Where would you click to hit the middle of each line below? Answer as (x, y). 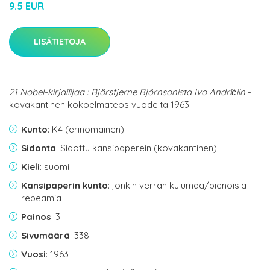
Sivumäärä (46, 236)
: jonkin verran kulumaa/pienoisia (177, 186)
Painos (36, 217)
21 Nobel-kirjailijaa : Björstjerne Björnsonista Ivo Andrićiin (127, 92)
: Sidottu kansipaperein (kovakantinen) (137, 148)
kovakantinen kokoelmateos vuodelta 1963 (99, 105)
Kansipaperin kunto (64, 186)
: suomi (55, 167)
